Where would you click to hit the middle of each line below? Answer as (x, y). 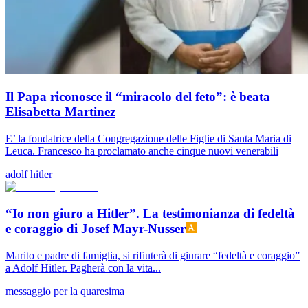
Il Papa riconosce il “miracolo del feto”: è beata (138, 97)
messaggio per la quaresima (65, 291)
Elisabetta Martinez (60, 112)
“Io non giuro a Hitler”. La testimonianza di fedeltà (150, 213)
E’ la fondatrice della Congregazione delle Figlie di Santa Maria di (148, 139)
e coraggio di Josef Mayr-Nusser (96, 228)
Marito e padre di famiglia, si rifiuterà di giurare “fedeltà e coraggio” (153, 255)
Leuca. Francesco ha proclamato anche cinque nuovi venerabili (142, 151)
